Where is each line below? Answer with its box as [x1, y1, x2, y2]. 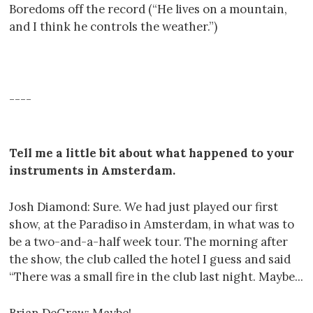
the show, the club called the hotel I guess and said [9, 251, 291, 267]
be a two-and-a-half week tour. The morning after [9, 233, 288, 249]
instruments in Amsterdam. [9, 163, 175, 179]
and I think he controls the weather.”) [9, 19, 217, 35]
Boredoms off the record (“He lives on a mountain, [9, 1, 287, 17]
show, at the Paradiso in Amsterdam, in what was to [9, 216, 294, 232]
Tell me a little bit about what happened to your [9, 145, 294, 161]
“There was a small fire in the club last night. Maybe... [9, 268, 303, 284]
